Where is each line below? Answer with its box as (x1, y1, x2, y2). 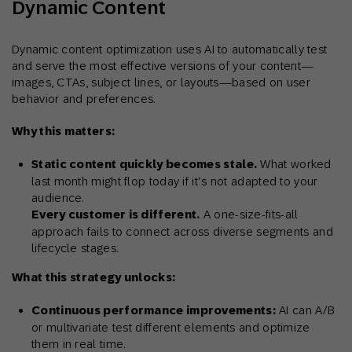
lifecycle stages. (31, 241, 119, 255)
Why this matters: (12, 124, 115, 139)
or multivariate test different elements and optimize (31, 321, 310, 335)
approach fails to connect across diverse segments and (31, 225, 333, 239)
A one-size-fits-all (200, 207, 299, 222)
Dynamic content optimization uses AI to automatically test (12, 42, 328, 57)
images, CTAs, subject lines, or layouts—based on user (12, 75, 310, 90)
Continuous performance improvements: (31, 303, 276, 318)
